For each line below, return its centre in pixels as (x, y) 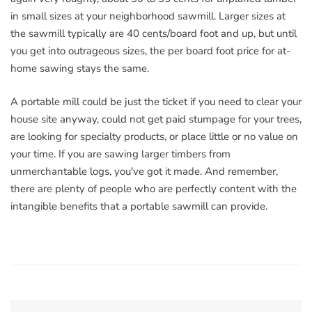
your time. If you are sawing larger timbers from (120, 154)
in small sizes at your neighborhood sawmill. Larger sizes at (148, 16)
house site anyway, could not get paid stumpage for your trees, (156, 119)
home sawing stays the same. (80, 68)
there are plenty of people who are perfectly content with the (154, 188)
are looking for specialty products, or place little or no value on (154, 136)
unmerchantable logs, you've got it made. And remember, (144, 171)
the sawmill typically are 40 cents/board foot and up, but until (154, 33)
